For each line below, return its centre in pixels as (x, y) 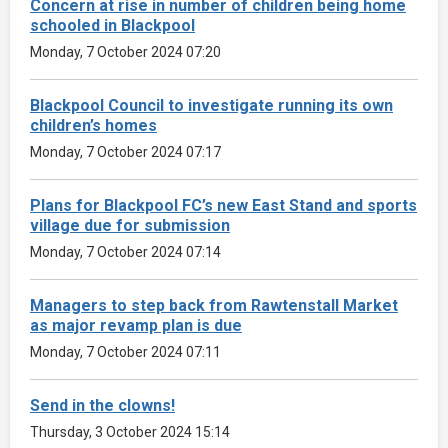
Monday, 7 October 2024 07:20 (125, 51)
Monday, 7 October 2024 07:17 (125, 151)
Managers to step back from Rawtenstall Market (214, 305)
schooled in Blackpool (112, 25)
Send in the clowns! (102, 405)
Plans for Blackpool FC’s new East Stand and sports (223, 205)
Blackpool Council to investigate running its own (211, 105)
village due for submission (130, 225)
